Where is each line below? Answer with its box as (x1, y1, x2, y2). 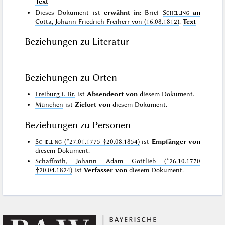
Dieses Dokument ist (35, 8, 104, 16)
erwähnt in (103, 8, 140, 16)
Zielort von (75, 100, 111, 109)
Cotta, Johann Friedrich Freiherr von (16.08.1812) (35, 17, 180, 25)
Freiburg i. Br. (35, 89, 76, 98)
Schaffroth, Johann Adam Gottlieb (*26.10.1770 (35, 157, 200, 165)
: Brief (140, 8, 163, 16)
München (35, 100, 64, 109)
